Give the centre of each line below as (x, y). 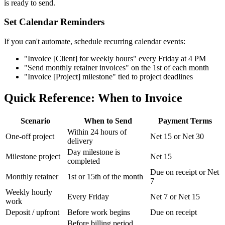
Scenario (35, 121)
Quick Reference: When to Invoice (93, 98)
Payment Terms (185, 121)
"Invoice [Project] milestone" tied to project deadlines (108, 77)
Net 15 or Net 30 (177, 136)
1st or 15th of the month (105, 176)
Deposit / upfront (32, 212)
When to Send (108, 121)
